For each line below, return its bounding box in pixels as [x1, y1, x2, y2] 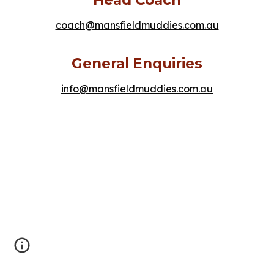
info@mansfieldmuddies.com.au [61, 82, 213, 95]
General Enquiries [72, 54, 202, 72]
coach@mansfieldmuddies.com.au [55, 18, 219, 31]
